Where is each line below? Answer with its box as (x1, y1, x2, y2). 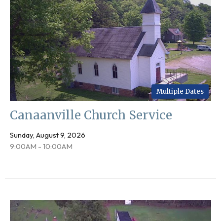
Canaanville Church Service (10, 107, 172, 123)
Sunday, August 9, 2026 (10, 130, 85, 140)
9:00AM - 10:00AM (10, 141, 73, 151)
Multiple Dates (156, 87, 204, 96)
